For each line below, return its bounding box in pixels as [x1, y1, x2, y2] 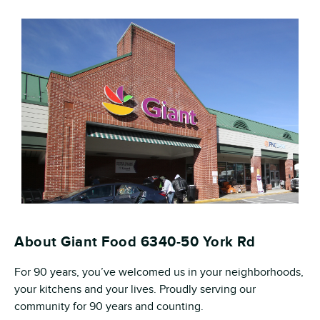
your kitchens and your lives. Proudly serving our [14, 282, 256, 296]
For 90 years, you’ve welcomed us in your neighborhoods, [14, 265, 304, 279]
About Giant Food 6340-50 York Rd [14, 233, 255, 251]
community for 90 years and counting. [14, 299, 204, 314]
